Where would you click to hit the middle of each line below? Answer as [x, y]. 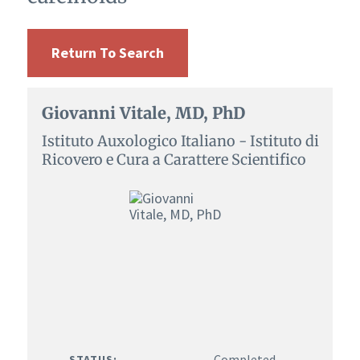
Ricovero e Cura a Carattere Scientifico [174, 159]
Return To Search [107, 52]
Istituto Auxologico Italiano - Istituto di [180, 141]
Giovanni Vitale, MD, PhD [143, 112]
